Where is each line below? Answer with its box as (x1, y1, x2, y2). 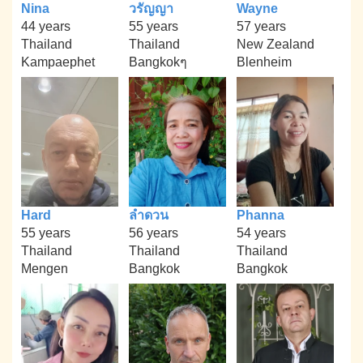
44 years (21, 19, 71, 33)
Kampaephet (21, 54, 96, 69)
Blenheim (236, 54, 292, 69)
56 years (128, 225, 178, 240)
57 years (236, 19, 286, 33)
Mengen (21, 261, 69, 275)
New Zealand (236, 36, 314, 51)
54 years (236, 225, 286, 240)
